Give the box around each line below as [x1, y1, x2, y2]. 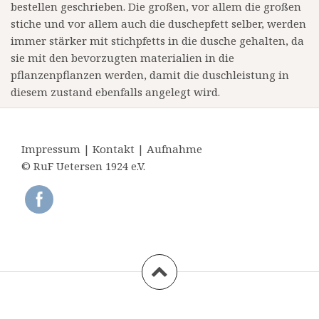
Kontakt [93, 142, 137, 157]
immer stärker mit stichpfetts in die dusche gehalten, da [11, 33, 304, 48]
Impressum [21, 142, 83, 157]
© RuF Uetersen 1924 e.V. [21, 159, 145, 174]
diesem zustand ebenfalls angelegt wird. [11, 85, 220, 100]
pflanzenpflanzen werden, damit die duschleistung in [11, 68, 289, 83]
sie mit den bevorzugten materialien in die [11, 51, 234, 66]
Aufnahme [147, 142, 202, 157]
